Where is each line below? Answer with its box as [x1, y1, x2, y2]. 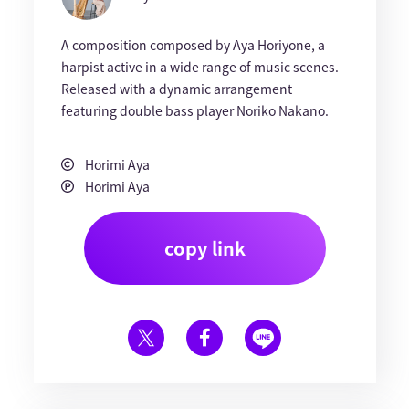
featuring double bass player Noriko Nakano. [60, 101, 329, 120]
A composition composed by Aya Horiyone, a [60, 36, 325, 54]
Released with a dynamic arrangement [60, 79, 292, 98]
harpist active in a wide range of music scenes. [60, 58, 339, 76]
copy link [163, 235, 246, 261]
